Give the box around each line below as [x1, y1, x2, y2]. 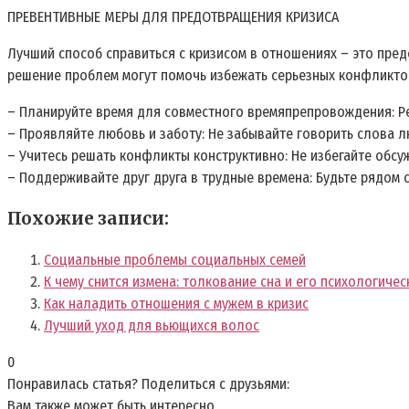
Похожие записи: [7, 207, 169, 229]
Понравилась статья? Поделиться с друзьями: [7, 374, 289, 393]
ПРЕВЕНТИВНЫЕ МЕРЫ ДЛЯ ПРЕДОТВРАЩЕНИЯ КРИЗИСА [7, 8, 339, 26]
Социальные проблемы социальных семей [44, 250, 306, 268]
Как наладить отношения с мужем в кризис [44, 294, 309, 312]
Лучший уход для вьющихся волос [44, 316, 259, 334]
